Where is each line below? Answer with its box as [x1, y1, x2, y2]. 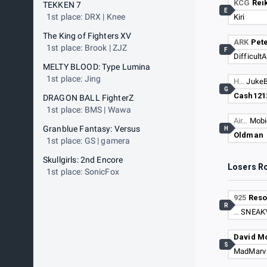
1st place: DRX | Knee [46, 12, 126, 21]
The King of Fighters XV [43, 31, 132, 41]
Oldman [234, 131, 263, 140]
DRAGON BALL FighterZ [43, 93, 133, 103]
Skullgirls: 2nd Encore [43, 155, 123, 164]
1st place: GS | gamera [46, 136, 131, 145]
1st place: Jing [46, 74, 101, 83]
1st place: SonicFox [46, 167, 119, 176]
